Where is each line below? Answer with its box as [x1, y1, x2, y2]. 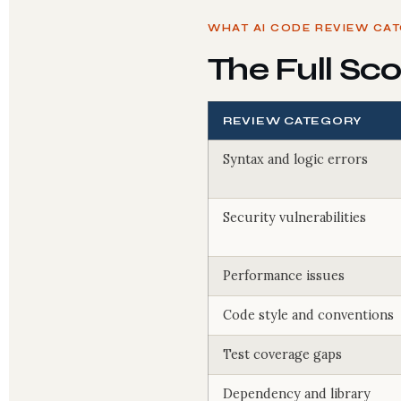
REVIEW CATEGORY [223, 114, 363, 127]
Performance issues [223, 268, 345, 284]
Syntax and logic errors [223, 151, 368, 167]
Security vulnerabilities [223, 209, 366, 226]
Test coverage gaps [223, 346, 342, 363]
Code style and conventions [223, 307, 394, 323]
